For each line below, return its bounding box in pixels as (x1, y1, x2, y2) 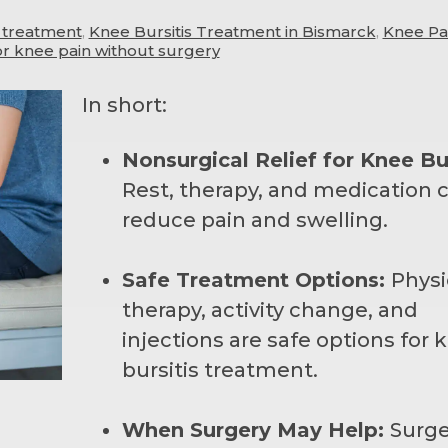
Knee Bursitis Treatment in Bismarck (88, 21, 376, 41)
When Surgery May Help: (121, 417, 390, 442)
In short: (81, 92, 167, 117)
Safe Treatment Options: (121, 267, 391, 292)
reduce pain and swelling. (121, 207, 388, 232)
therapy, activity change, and (121, 297, 418, 322)
